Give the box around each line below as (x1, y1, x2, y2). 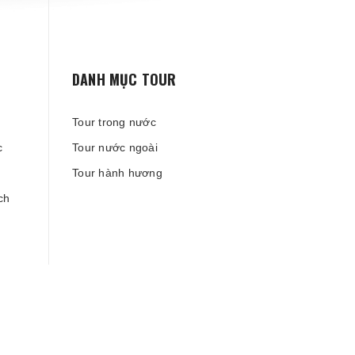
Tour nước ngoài (72, 141, 158, 154)
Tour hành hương (72, 166, 162, 179)
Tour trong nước (72, 116, 156, 128)
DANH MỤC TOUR (72, 69, 177, 90)
